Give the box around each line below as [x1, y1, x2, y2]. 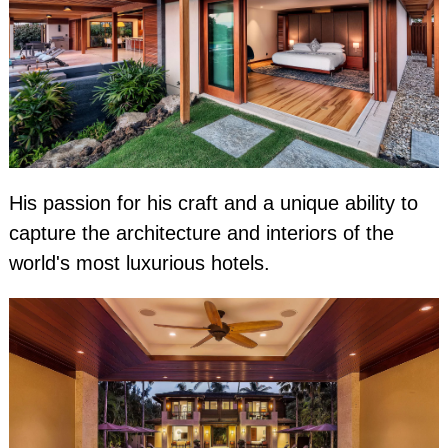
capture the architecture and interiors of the [8, 221, 394, 244]
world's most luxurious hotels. [8, 251, 270, 274]
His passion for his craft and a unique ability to [8, 191, 418, 214]
